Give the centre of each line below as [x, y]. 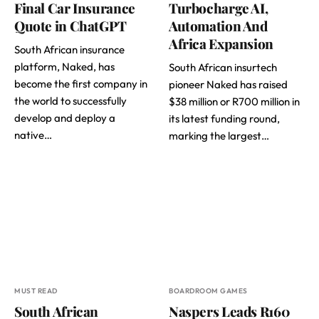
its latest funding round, [224, 119]
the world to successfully [70, 101]
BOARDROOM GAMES [208, 291]
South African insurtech [223, 68]
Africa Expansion [221, 44]
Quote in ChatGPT [70, 26]
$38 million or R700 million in [234, 102]
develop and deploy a [65, 118]
